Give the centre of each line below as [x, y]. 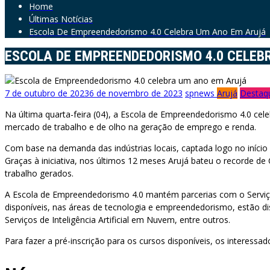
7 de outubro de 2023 [47, 93]
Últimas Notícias [61, 19]
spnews [201, 93]
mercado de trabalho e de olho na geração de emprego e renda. [130, 127]
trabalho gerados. [39, 174]
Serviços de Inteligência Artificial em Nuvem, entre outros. [118, 220]
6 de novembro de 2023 [136, 93]
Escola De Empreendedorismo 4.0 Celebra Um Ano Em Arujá [147, 32]
